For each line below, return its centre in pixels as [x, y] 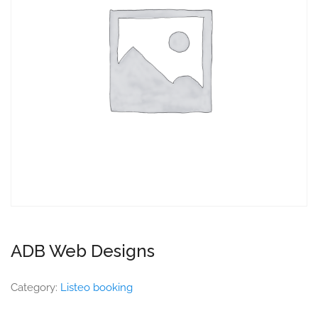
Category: [35, 287]
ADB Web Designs [83, 251]
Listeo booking [97, 287]
